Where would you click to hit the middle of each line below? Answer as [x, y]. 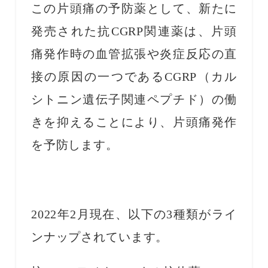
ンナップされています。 [100, 237]
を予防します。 [74, 145]
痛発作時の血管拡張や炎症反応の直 [134, 54]
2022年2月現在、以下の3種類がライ [134, 214]
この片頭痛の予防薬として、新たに [134, 8]
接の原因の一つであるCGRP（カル [134, 77]
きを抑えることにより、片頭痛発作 [134, 122]
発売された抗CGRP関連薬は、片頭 [134, 31]
